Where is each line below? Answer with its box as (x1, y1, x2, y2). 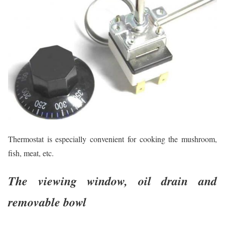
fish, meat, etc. (8, 147, 54, 158)
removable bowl (8, 193, 86, 210)
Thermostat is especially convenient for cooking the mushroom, (8, 133, 217, 144)
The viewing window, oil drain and (8, 172, 217, 189)
